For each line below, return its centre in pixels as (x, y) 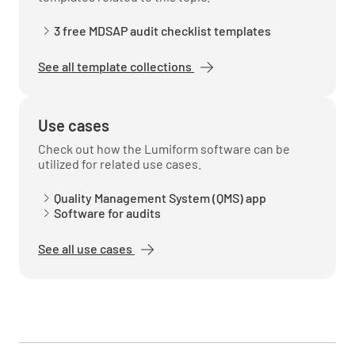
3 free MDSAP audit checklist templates (163, 30)
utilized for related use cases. (120, 163)
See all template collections (116, 66)
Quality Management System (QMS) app (160, 197)
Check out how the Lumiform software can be (164, 148)
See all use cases (86, 248)
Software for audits (107, 212)
